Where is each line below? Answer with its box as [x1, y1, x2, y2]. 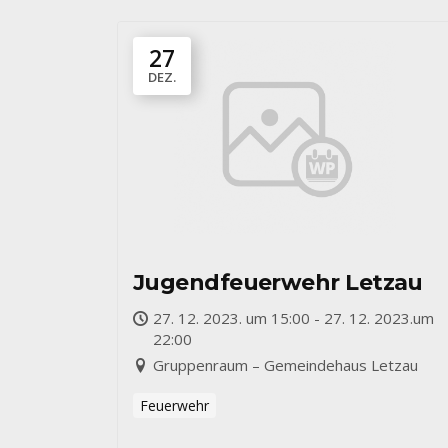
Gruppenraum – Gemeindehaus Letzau [153, 355, 418, 375]
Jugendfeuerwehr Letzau [133, 269, 423, 296]
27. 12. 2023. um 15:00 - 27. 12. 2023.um [153, 308, 434, 328]
